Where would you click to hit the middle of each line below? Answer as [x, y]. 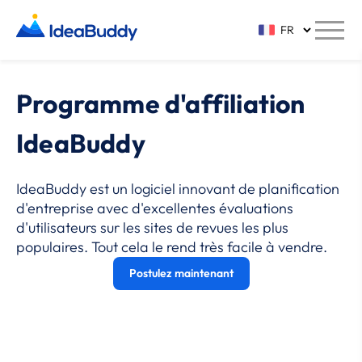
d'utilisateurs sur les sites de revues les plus [152, 227]
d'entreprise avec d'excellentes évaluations [155, 208]
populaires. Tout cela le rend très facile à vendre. [172, 247]
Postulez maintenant [181, 273]
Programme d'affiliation [161, 103]
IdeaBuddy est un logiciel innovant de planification [178, 189]
